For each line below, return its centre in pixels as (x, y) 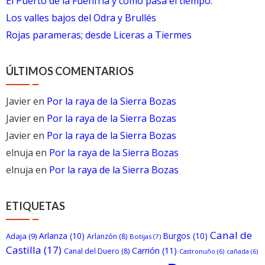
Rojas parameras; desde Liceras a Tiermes (99, 35)
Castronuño (197, 252)
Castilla (24, 250)
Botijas (140, 237)
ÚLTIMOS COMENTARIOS (70, 71)
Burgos (177, 236)
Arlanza (53, 236)
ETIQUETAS (35, 206)
